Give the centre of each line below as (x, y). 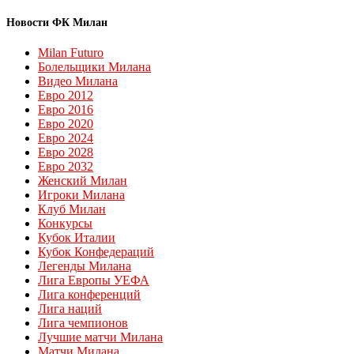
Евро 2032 (66, 166)
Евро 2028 (66, 152)
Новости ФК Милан (57, 22)
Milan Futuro (71, 52)
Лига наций (70, 308)
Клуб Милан (72, 209)
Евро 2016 (66, 109)
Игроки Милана (81, 194)
